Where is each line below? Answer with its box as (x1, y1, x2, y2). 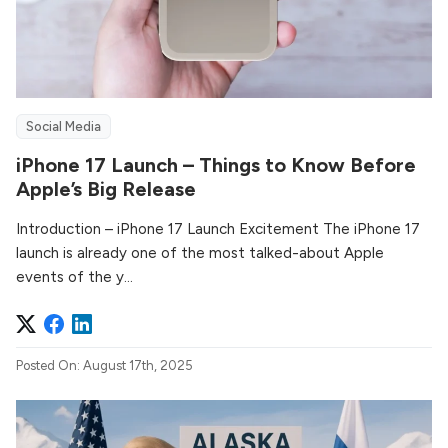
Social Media (26, 118, 101, 134)
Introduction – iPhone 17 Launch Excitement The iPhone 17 (16, 219, 420, 238)
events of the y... (16, 267, 133, 286)
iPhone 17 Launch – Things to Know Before (16, 152, 416, 177)
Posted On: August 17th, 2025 (16, 357, 193, 373)
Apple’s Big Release (16, 176, 196, 201)
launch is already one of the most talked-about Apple (16, 243, 384, 262)
